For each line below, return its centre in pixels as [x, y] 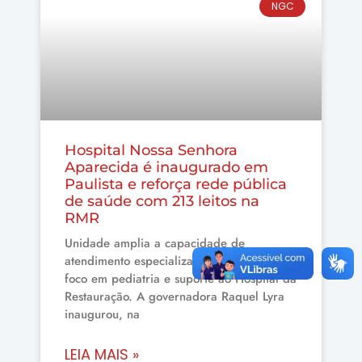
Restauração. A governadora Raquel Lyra [175, 296]
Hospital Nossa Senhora [151, 150]
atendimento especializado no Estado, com [179, 261]
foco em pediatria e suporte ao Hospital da [181, 278]
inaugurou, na [102, 314]
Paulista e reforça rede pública [176, 184]
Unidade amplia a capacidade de [155, 243]
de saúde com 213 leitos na [162, 201]
